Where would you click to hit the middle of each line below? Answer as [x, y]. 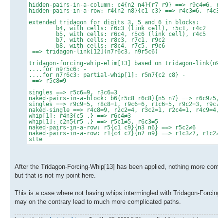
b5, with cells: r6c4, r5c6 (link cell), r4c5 [117, 34]
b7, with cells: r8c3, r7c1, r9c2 [97, 40]
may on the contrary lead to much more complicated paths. [98, 201]
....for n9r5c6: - [58, 69]
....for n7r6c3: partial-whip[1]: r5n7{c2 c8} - [107, 75]
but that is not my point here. [55, 175]
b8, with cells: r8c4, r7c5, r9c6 [97, 45]
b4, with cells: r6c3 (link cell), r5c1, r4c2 [117, 28]
